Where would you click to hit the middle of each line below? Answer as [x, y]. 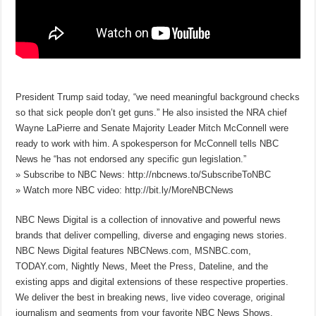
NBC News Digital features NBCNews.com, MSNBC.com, [134, 250]
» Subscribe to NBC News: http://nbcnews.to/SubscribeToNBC [144, 174]
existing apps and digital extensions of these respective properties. [152, 281]
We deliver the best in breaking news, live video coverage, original [151, 297]
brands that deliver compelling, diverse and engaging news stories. [152, 235]
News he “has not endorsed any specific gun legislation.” [131, 159]
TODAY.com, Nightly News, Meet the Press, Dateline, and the [142, 266]
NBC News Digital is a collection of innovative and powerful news [148, 219]
